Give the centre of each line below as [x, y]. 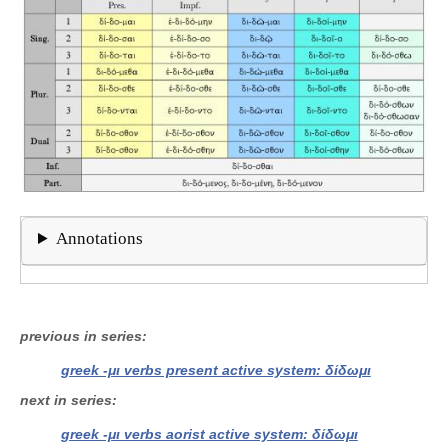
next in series [66, 400]
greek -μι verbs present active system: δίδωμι [215, 370]
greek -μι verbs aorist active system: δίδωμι [209, 434]
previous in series [81, 336]
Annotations [100, 239]
